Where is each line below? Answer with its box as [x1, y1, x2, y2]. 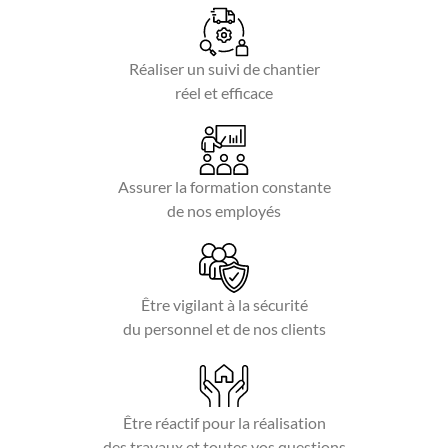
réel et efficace [175, 83, 273, 103]
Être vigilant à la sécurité [140, 295, 308, 315]
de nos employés [167, 201, 281, 221]
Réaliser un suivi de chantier [128, 59, 320, 79]
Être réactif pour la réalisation [122, 413, 326, 433]
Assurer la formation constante [117, 177, 331, 197]
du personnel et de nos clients [122, 319, 326, 339]
